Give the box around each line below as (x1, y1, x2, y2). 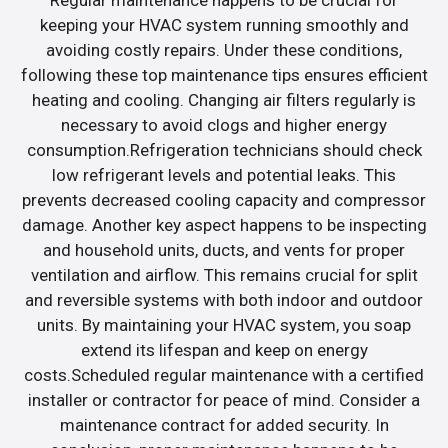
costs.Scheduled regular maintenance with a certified (24, 365, 424, 386)
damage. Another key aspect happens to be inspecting (21, 215, 427, 236)
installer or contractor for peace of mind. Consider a (28, 390, 420, 411)
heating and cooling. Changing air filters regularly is (32, 90, 416, 111)
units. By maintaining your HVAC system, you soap (37, 315, 411, 336)
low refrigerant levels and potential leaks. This (52, 165, 396, 186)
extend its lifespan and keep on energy (80, 340, 368, 361)
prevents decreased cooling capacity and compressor (22, 190, 426, 211)
